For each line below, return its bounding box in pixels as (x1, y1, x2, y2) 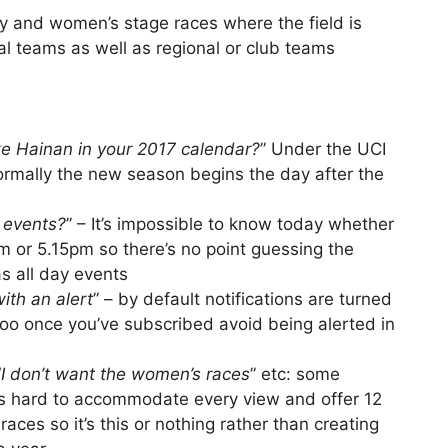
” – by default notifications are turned (93, 289, 392, 310)
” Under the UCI (260, 139, 386, 160)
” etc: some (250, 364, 340, 385)
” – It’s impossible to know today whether (66, 214, 394, 235)
